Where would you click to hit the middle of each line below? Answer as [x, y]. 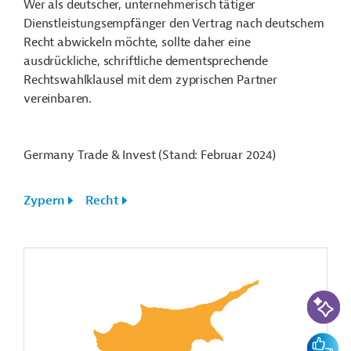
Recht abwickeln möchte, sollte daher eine [137, 42]
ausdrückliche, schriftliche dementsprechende [146, 61]
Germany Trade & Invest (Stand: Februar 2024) [150, 155]
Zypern [44, 201]
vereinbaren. [58, 99]
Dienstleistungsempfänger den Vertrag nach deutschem [174, 24]
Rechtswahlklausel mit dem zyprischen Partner [150, 80]
